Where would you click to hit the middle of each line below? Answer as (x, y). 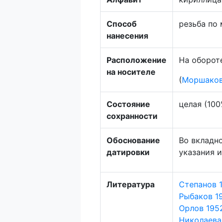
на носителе (131, 72)
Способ (122, 24)
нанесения (128, 36)
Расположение (137, 60)
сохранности (132, 116)
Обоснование (134, 140)
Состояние (129, 104)
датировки (128, 152)
